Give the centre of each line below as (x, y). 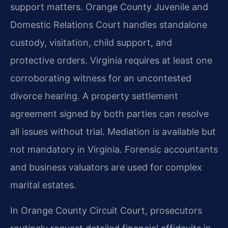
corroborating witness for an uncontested (101, 78)
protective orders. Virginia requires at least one (111, 60)
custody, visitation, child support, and (91, 42)
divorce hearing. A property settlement (94, 96)
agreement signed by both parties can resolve (109, 113)
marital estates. (43, 185)
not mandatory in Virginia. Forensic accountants (114, 149)
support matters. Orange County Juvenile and (109, 7)
